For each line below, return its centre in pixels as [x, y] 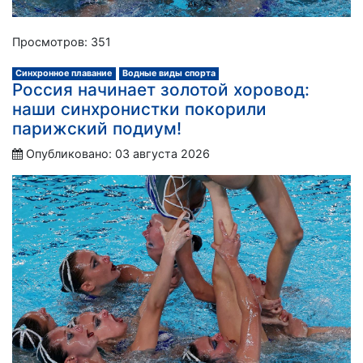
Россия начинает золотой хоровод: [161, 89]
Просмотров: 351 [62, 41]
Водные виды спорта [169, 73]
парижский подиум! [97, 128]
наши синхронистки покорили [139, 109]
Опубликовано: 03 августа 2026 [118, 153]
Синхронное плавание [64, 73]
